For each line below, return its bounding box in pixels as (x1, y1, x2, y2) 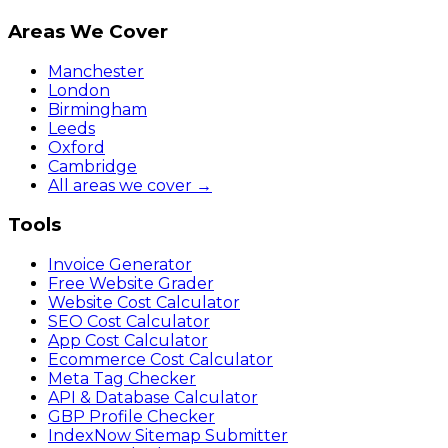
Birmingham (48, 99, 147, 119)
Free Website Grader (48, 274, 214, 293)
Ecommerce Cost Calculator (48, 350, 273, 369)
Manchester (48, 61, 144, 81)
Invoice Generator (48, 255, 192, 274)
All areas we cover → (48, 175, 212, 195)
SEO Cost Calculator (48, 312, 210, 331)
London (48, 80, 110, 100)
